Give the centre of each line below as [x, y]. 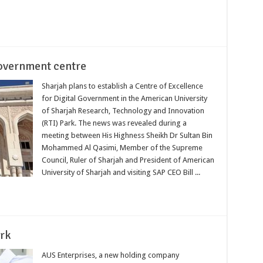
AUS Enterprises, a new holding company [110, 255]
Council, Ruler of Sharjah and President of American [128, 160]
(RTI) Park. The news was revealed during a [114, 123]
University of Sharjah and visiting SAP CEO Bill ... [121, 172]
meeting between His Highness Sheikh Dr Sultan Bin [127, 135]
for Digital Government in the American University [124, 98]
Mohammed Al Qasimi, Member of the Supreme [122, 147]
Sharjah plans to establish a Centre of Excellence [122, 86]
